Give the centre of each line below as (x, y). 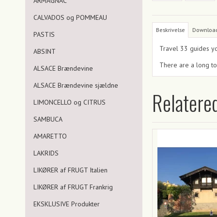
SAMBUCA (48, 119)
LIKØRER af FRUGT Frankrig (73, 187)
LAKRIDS (46, 153)
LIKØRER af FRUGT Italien (70, 170)
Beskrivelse (170, 30)
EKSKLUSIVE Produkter (67, 204)
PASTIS (44, 34)
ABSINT (45, 51)
